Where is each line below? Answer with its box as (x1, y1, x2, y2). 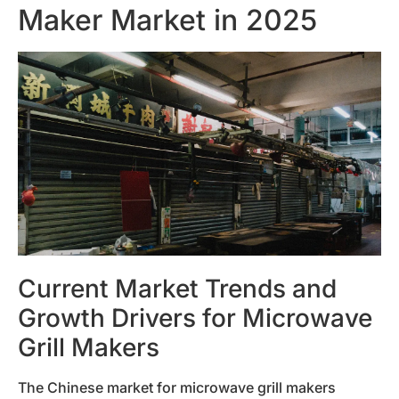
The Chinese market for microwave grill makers (18, 378, 336, 396)
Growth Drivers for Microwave (18, 302, 372, 333)
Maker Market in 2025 (18, 2, 317, 37)
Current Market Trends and (18, 273, 337, 304)
